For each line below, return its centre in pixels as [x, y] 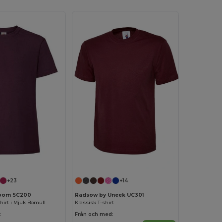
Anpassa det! [39, 159]
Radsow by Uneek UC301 [110, 195]
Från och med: [94, 215]
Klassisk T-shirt [95, 203]
